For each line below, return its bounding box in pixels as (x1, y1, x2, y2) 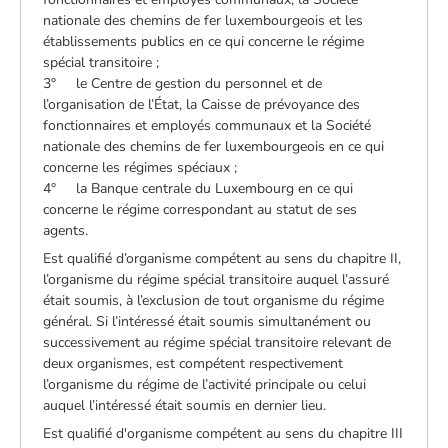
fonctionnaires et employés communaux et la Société (43, 115, 372, 135)
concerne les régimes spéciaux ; (43, 157, 238, 177)
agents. (43, 220, 89, 240)
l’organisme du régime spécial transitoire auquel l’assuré (43, 269, 390, 289)
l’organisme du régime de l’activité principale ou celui (43, 374, 367, 394)
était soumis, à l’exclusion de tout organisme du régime (43, 290, 385, 310)
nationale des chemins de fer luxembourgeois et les (43, 10, 364, 30)
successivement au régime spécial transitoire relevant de (43, 332, 392, 352)
